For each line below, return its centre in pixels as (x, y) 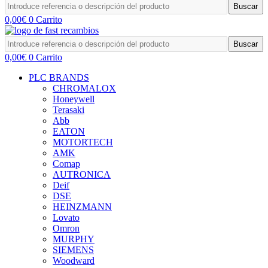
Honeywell (74, 99)
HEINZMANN (82, 207)
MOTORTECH (83, 142)
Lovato (66, 217)
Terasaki (68, 110)
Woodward (74, 261)
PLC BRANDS (59, 77)
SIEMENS (73, 250)
